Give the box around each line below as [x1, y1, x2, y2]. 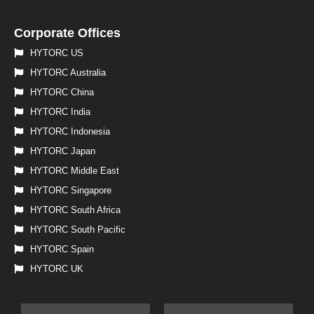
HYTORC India [30, 106, 90, 117]
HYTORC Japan [30, 145, 95, 156]
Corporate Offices [14, 25, 121, 40]
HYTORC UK [30, 263, 83, 274]
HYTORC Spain [30, 243, 94, 254]
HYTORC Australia [30, 67, 106, 78]
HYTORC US [30, 47, 83, 58]
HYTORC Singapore [30, 184, 111, 196]
